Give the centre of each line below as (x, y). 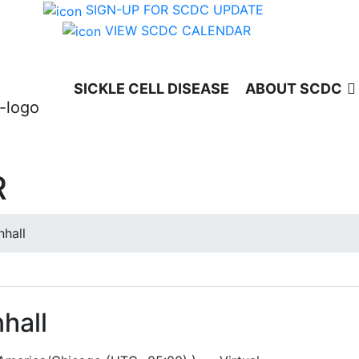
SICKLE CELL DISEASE (151, 89)
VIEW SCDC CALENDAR (178, 30)
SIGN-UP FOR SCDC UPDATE (175, 10)
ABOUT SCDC (294, 89)
